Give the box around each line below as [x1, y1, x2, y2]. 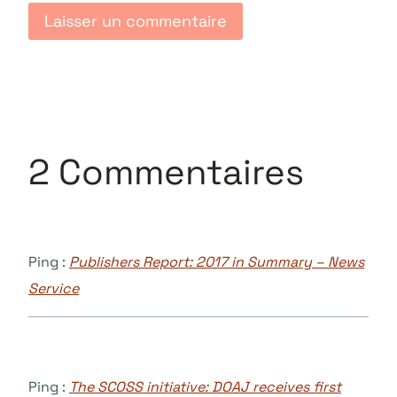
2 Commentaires [28, 150, 304, 196]
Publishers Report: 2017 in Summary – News [69, 253, 364, 272]
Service [28, 279, 79, 299]
